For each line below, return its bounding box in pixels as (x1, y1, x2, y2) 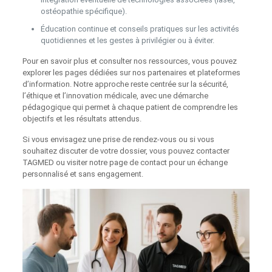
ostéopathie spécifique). (40, 6, 127, 16)
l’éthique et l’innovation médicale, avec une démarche (22, 90, 208, 100)
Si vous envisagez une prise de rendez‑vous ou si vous (22, 134, 214, 144)
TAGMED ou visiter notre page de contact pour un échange (22, 157, 228, 167)
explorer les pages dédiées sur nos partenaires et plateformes (22, 67, 240, 77)
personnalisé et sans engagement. (22, 169, 143, 178)
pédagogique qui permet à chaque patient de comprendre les (22, 102, 238, 112)
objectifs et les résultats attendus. (22, 114, 141, 123)
